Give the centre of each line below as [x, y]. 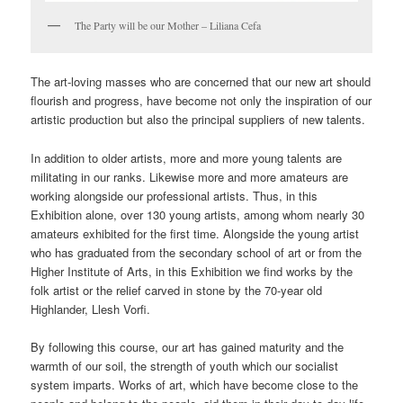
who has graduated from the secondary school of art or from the [197, 252]
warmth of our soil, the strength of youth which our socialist [185, 365]
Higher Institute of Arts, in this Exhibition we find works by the [192, 271]
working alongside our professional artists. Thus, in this [175, 195]
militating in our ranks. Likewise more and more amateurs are [190, 176]
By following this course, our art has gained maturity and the [188, 346]
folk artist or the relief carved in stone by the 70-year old [177, 290]
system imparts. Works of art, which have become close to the [195, 384]
